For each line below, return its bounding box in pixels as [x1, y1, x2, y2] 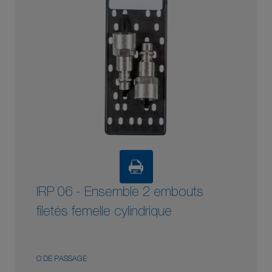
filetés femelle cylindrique [36, 206, 172, 219]
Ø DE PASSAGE [36, 256, 87, 263]
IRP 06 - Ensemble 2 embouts [36, 186, 203, 200]
